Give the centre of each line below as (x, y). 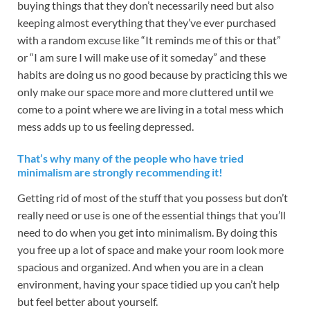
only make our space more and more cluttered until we (145, 91)
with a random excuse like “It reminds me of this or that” (149, 39)
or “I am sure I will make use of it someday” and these (142, 57)
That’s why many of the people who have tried (130, 158)
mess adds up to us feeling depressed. (106, 126)
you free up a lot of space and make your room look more (151, 250)
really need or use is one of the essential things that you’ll (152, 215)
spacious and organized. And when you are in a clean (140, 267)
